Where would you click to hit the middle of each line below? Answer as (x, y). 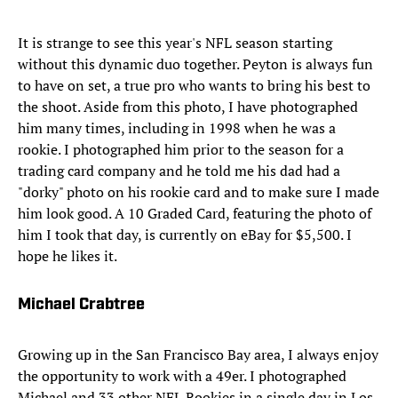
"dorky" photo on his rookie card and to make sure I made (199, 192)
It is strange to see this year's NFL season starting (175, 43)
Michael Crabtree (81, 306)
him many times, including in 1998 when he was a (177, 128)
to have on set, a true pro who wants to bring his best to (194, 86)
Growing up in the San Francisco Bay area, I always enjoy (198, 355)
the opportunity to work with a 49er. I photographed (182, 376)
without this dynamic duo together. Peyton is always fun (195, 64)
